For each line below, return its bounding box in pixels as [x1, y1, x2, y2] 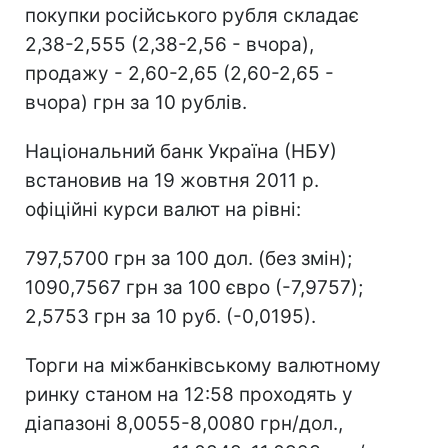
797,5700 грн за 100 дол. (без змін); [25, 247, 352, 270]
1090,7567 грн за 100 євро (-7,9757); [25, 276, 363, 299]
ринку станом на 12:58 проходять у [25, 383, 353, 406]
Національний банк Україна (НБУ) [25, 140, 337, 163]
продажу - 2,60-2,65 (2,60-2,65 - [25, 62, 334, 85]
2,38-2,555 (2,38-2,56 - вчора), [25, 33, 314, 56]
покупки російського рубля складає [25, 4, 359, 27]
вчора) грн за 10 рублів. [25, 91, 247, 114]
